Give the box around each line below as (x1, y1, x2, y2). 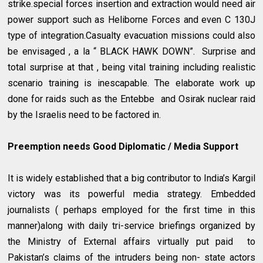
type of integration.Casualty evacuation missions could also (8, 29, 255, 41)
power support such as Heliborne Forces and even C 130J (8, 14, 255, 25)
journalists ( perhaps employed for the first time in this (8, 204, 255, 215)
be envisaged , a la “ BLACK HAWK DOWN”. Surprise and (8, 45, 255, 57)
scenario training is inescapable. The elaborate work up (8, 77, 255, 89)
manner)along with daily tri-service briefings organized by (8, 220, 255, 231)
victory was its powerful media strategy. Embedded (8, 188, 255, 200)
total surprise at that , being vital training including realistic (8, 61, 255, 73)
